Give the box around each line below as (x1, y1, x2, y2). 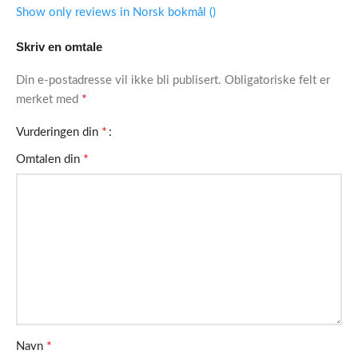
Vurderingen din (16, 126, 101, 139)
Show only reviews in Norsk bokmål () (16, 6, 216, 19)
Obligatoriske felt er (225, 74, 330, 87)
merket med (16, 93, 82, 106)
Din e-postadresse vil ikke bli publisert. (16, 74, 221, 87)
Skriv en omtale (16, 40, 102, 54)
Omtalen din (16, 153, 83, 166)
